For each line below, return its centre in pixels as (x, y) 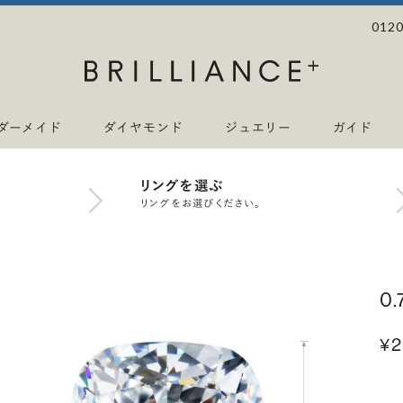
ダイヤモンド (143, 127)
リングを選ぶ (182, 185)
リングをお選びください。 (201, 203)
